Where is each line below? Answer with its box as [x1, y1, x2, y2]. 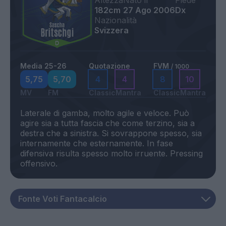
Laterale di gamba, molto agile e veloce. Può [20, 108, 189, 119]
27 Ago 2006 [123, 5, 176, 16]
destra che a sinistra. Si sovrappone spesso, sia [20, 128, 202, 139]
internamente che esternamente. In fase [20, 138, 173, 149]
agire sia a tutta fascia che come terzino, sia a [20, 118, 195, 129]
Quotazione [88, 62, 130, 71]
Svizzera [94, 25, 129, 36]
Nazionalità [94, 15, 137, 26]
